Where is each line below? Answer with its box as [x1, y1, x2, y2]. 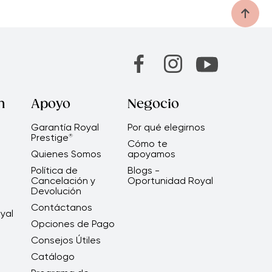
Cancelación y [30, 175, 95, 187]
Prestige [30, 132, 69, 144]
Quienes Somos [30, 148, 101, 160]
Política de [30, 165, 78, 177]
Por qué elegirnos [127, 121, 205, 134]
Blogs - [127, 165, 160, 177]
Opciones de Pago [30, 218, 115, 230]
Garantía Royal [30, 121, 99, 134]
